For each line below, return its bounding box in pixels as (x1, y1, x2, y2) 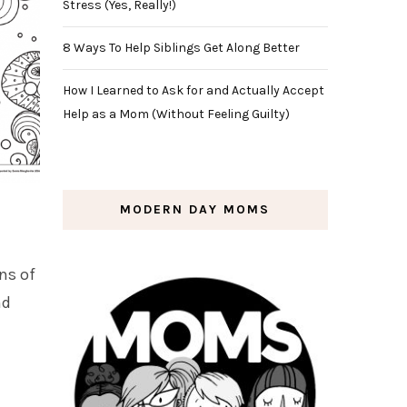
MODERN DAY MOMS (120, 201, 271, 217)
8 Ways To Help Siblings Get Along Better (62, 39, 300, 55)
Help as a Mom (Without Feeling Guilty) (62, 105, 290, 122)
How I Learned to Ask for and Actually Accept (62, 82, 324, 98)
